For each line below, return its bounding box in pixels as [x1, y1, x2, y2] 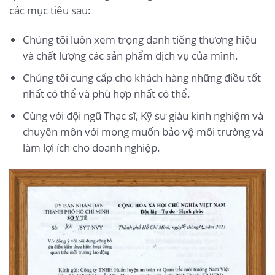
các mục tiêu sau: [9, 3, 91, 18]
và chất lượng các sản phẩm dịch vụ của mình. [22, 48, 238, 63]
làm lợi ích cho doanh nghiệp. [22, 141, 160, 155]
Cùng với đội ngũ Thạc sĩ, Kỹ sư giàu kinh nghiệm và [22, 109, 263, 123]
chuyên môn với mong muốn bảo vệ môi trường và [22, 125, 263, 139]
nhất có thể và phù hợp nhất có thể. [22, 87, 190, 101]
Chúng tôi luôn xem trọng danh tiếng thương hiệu [22, 33, 257, 47]
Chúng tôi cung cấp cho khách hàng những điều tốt [22, 71, 261, 85]
